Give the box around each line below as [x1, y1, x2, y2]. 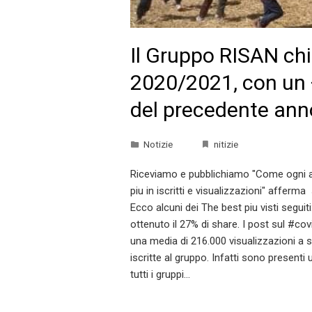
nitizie [214, 139, 238, 150]
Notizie [143, 139, 173, 150]
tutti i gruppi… [130, 268, 190, 281]
